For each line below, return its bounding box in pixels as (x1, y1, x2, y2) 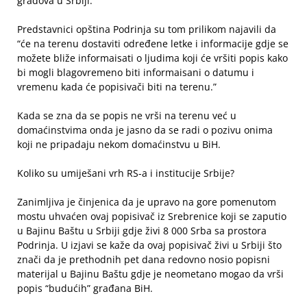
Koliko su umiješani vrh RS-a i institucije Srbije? (17, 167, 234, 180)
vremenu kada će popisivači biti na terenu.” (17, 80, 217, 93)
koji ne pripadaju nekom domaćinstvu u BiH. (17, 138, 221, 151)
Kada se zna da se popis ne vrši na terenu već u (17, 109, 236, 122)
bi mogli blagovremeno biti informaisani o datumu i (17, 66, 254, 79)
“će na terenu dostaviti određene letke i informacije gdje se (17, 37, 288, 50)
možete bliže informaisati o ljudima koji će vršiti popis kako (17, 51, 288, 64)
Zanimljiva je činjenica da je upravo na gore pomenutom (17, 195, 276, 208)
